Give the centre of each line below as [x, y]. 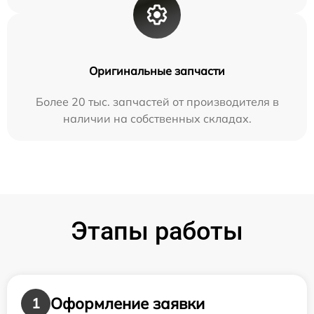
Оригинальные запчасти [157, 71]
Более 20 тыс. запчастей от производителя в [157, 102]
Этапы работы [157, 232]
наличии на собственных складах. [157, 119]
